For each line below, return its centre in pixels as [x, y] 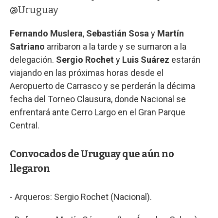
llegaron [30, 168]
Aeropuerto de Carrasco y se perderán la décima [102, 86]
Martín [171, 33]
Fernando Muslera [46, 33]
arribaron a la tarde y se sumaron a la [116, 46]
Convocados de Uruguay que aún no [92, 154]
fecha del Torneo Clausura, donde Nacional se [98, 99]
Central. [25, 125]
